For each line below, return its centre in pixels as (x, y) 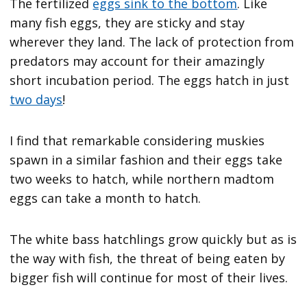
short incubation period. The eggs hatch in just (150, 80)
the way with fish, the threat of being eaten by (148, 258)
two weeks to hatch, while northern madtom (142, 179)
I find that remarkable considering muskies (137, 140)
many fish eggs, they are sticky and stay (127, 22)
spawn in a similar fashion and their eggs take (146, 159)
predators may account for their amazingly (137, 61)
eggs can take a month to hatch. (109, 198)
